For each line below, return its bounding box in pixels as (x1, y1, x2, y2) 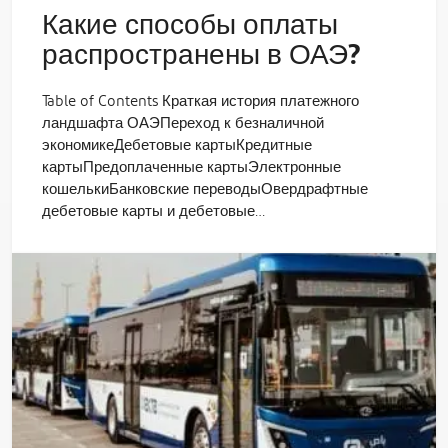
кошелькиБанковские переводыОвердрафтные (42, 175, 368, 204)
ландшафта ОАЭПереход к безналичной (42, 109, 324, 138)
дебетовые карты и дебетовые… (42, 197, 265, 226)
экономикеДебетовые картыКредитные (42, 131, 312, 160)
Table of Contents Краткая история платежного (42, 87, 359, 116)
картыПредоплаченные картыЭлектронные (42, 153, 341, 182)
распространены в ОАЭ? (42, 28, 361, 84)
